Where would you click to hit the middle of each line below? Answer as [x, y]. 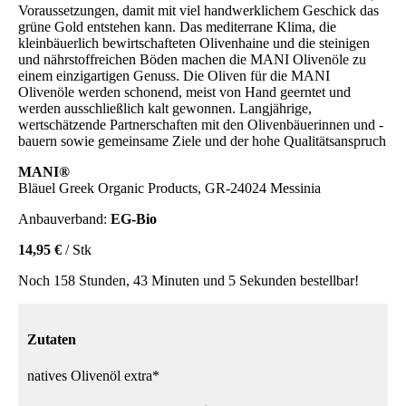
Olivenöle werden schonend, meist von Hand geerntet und [184, 92]
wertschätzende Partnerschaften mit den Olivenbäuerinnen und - [201, 125]
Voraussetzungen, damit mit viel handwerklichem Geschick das [198, 10]
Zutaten [52, 340]
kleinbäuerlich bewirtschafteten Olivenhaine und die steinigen [194, 43]
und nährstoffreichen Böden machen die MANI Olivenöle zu [192, 59]
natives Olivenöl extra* [93, 375]
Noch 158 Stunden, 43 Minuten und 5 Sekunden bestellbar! [188, 280]
